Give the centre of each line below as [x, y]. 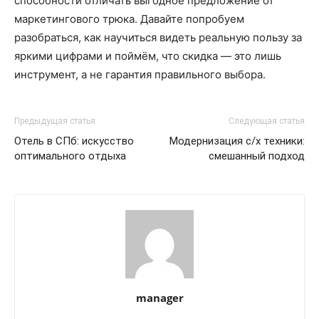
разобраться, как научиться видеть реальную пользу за [158, 37]
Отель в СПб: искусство [74, 141]
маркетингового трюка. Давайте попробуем [129, 19]
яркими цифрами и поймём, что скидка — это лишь [148, 56]
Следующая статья [267, 121]
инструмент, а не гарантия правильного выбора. [140, 74]
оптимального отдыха [70, 156]
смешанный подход [257, 156]
